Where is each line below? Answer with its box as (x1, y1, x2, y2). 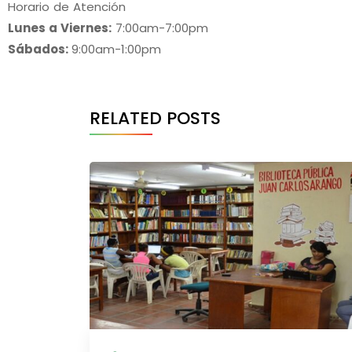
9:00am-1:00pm (71, 40, 161, 57)
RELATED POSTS (90, 105, 221, 130)
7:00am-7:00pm (112, 19, 208, 36)
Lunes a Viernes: (8, 19, 112, 36)
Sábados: (8, 40, 71, 57)
